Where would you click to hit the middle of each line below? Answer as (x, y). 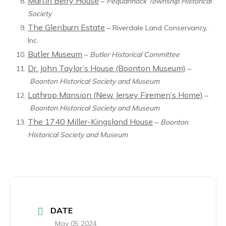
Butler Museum (55, 54)
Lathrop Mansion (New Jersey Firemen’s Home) (115, 95)
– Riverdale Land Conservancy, (156, 28)
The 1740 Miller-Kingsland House (90, 122)
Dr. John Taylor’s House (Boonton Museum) (107, 68)
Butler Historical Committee (135, 54)
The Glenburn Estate (66, 27)
